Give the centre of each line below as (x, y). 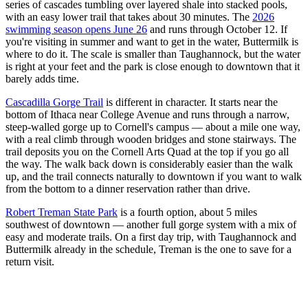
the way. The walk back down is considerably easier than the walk (149, 164)
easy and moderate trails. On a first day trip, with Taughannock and (151, 237)
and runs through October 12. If (217, 30)
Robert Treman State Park (62, 212)
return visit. (30, 262)
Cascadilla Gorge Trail (54, 102)
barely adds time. (42, 79)
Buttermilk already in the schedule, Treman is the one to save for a (148, 250)
